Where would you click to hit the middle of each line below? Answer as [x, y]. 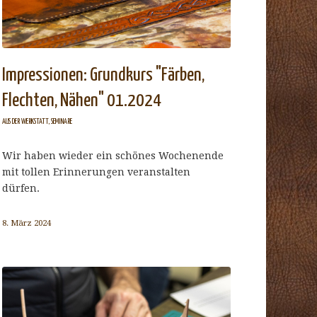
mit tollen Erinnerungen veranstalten [97, 172]
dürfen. [21, 188]
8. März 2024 [27, 223]
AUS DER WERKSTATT [25, 121]
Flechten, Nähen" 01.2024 [82, 100]
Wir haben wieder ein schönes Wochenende [113, 155]
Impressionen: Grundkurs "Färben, [104, 75]
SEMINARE [62, 121]
